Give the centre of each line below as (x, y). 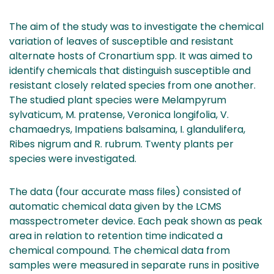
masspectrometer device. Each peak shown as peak (136, 221)
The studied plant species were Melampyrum (118, 100)
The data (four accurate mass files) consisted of (125, 191)
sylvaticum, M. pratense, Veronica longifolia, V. (119, 114)
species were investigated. (73, 158)
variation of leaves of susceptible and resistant (121, 41)
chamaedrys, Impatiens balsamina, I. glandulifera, (127, 129)
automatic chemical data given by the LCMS (115, 206)
